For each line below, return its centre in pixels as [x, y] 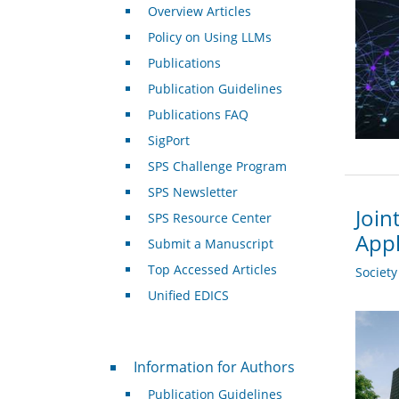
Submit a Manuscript [210, 244]
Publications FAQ [198, 115]
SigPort [168, 141]
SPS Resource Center [209, 218]
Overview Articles [199, 12]
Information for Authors [214, 367]
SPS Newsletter [192, 192]
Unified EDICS [188, 296]
